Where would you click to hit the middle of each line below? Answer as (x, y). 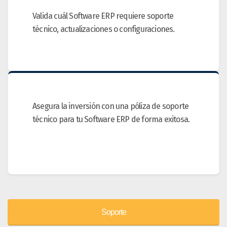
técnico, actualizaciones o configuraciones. (104, 29)
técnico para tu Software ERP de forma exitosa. (111, 120)
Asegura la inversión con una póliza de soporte (111, 106)
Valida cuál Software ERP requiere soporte (103, 16)
